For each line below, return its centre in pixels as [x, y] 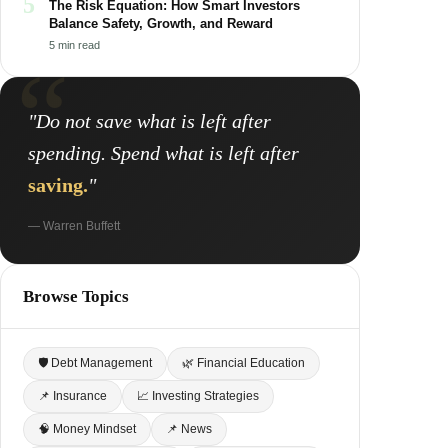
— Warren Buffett [74, 225]
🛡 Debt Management [95, 362]
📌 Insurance [72, 395]
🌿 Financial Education [243, 362]
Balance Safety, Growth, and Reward [161, 23]
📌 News [189, 428]
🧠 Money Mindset [87, 428]
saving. [58, 184]
